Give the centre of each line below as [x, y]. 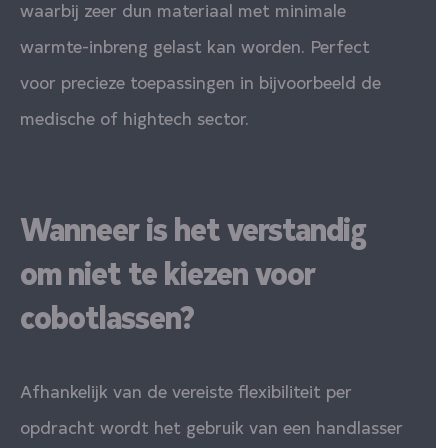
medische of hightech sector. [134, 117]
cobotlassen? [107, 315]
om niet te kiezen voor [167, 271]
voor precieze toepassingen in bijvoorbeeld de [200, 81]
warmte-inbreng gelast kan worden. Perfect [195, 45]
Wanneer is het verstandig [193, 227]
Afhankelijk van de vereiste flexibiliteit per [186, 390]
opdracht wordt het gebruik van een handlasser [211, 426]
